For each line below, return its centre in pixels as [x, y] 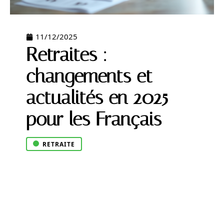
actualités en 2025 [97, 98]
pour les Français [94, 119]
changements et [89, 76]
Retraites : [67, 55]
